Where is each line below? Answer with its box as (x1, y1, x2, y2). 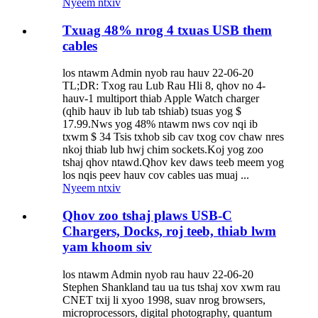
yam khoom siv (62, 239, 152, 255)
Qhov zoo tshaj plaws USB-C (62, 208, 232, 224)
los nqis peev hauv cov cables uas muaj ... (62, 169, 249, 182)
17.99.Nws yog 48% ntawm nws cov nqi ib (62, 118, 258, 131)
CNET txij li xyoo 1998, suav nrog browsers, (62, 293, 265, 306)
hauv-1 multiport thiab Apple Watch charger (62, 92, 259, 105)
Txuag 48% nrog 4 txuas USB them (62, 22, 272, 38)
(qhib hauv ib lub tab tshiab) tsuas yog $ (62, 105, 241, 118)
